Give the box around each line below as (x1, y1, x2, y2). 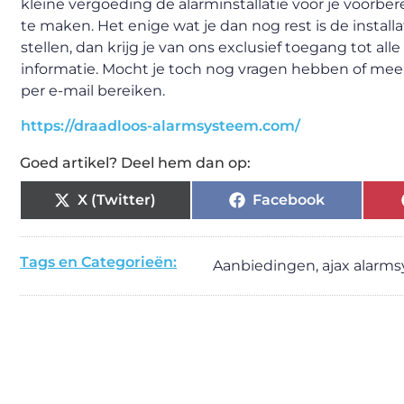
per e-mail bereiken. (21, 81, 165, 99)
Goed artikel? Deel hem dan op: (20, 154, 251, 171)
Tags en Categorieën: (20, 253, 177, 271)
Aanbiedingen (213, 257, 316, 274)
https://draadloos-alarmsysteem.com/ (21, 117, 300, 134)
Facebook (252, 191, 325, 208)
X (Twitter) (78, 191, 157, 208)
